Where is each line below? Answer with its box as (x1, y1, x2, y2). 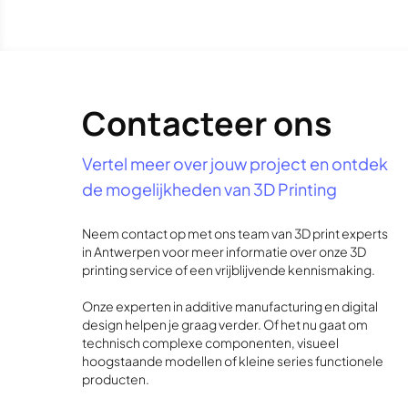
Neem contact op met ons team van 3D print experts (82, 225, 388, 241)
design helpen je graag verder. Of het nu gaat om (82, 316, 368, 332)
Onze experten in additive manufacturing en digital (82, 298, 378, 314)
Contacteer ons (82, 101, 332, 146)
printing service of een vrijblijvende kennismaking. (82, 261, 375, 278)
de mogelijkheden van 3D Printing (82, 178, 337, 199)
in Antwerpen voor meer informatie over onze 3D (82, 243, 366, 260)
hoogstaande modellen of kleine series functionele (82, 352, 383, 369)
